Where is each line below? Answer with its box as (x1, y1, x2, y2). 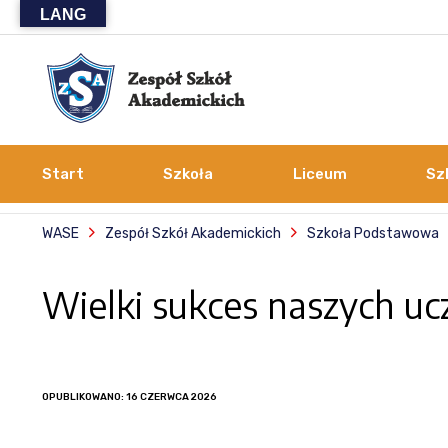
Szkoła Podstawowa (307, 224, 439, 242)
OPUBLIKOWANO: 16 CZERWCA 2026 (42, 391, 217, 403)
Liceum (292, 165, 347, 183)
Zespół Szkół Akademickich (105, 224, 281, 242)
